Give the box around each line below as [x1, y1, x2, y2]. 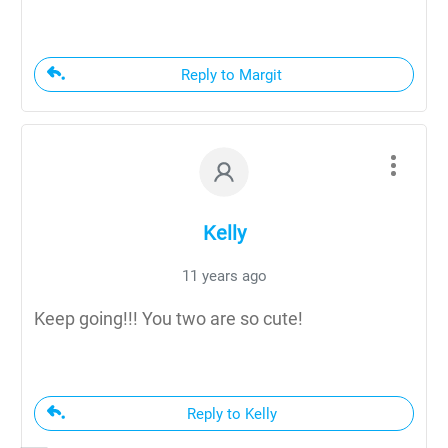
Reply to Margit [181, 65, 282, 84]
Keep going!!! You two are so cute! [34, 307, 303, 329]
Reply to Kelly [186, 404, 277, 423]
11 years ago [181, 266, 267, 285]
